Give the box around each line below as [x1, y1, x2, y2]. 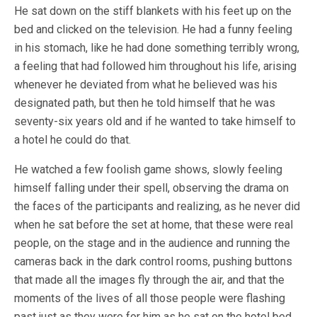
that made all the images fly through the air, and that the [14, 273, 284, 287]
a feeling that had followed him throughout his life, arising [14, 59, 296, 73]
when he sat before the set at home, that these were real [14, 218, 293, 231]
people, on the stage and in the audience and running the [14, 236, 290, 250]
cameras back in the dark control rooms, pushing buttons [14, 255, 292, 268]
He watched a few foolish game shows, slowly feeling [14, 163, 282, 176]
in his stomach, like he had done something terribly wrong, [14, 41, 299, 54]
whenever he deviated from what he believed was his [14, 78, 277, 91]
